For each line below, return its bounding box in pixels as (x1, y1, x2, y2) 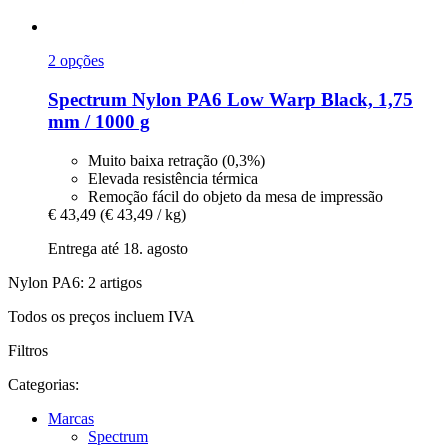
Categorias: (8, 375, 79, 393)
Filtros (8, 341, 48, 359)
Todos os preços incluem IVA (8, 307, 195, 325)
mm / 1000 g (48, 110, 150, 132)
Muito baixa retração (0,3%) (88, 151, 265, 169)
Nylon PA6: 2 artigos (8, 273, 142, 291)
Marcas (48, 409, 94, 427)
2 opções (48, 52, 104, 70)
